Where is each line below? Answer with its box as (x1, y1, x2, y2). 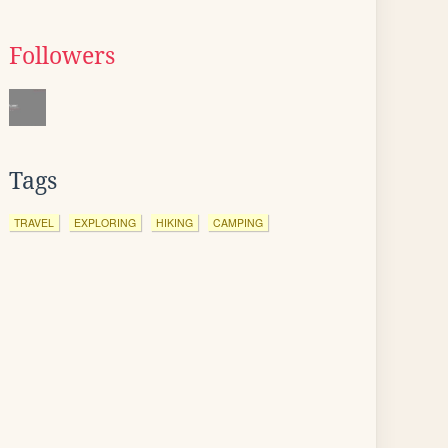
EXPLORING (74, 215, 136, 230)
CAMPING (213, 215, 263, 230)
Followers (9, 43, 115, 69)
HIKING (156, 215, 193, 230)
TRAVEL (14, 215, 54, 230)
